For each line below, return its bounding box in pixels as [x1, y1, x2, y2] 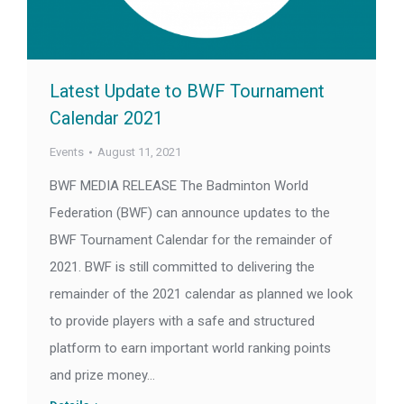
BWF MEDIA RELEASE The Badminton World [50, 178, 308, 195]
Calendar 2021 [50, 107, 163, 130]
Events [50, 145, 84, 160]
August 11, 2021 [97, 145, 181, 160]
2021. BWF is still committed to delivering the [50, 259, 315, 276]
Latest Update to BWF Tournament [50, 80, 325, 103]
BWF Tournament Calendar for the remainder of [50, 232, 333, 249]
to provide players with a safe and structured [50, 313, 315, 330]
